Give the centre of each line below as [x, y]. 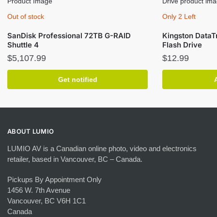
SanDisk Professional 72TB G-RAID [69, 36]
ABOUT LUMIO [31, 132]
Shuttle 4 [23, 45]
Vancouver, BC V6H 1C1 [46, 201]
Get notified [77, 80]
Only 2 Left [179, 17]
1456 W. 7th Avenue [39, 190]
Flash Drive [182, 45]
